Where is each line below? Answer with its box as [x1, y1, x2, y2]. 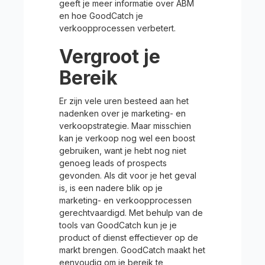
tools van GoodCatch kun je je [59, 220, 177, 230]
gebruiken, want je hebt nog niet [59, 146, 186, 156]
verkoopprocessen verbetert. [59, 23, 176, 33]
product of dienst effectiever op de [59, 232, 198, 243]
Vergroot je [59, 45, 160, 68]
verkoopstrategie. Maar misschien [59, 121, 191, 131]
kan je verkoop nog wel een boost [59, 133, 195, 143]
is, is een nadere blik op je [59, 183, 163, 193]
